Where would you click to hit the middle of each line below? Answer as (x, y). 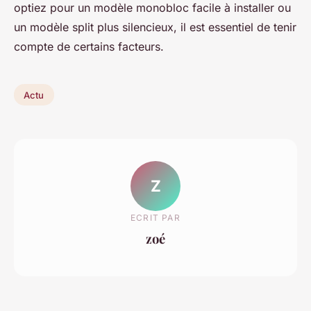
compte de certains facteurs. (89, 46)
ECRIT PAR (155, 218)
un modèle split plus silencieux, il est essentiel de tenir (155, 27)
